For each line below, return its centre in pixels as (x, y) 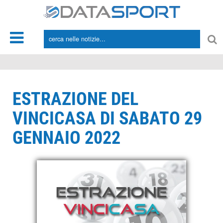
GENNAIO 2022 (66, 138)
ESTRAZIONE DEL (75, 99)
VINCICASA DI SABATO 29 (107, 118)
